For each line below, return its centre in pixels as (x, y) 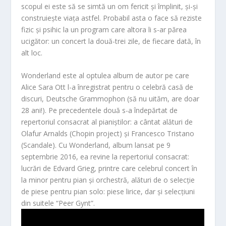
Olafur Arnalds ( (47, 134)
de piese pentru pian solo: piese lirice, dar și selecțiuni (108, 192)
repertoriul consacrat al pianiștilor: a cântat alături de (107, 122)
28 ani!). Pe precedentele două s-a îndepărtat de (100, 110)
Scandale (38, 145)
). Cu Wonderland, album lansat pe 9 (112, 145)
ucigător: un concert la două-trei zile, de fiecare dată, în (111, 41)
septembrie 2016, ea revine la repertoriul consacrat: (105, 157)
